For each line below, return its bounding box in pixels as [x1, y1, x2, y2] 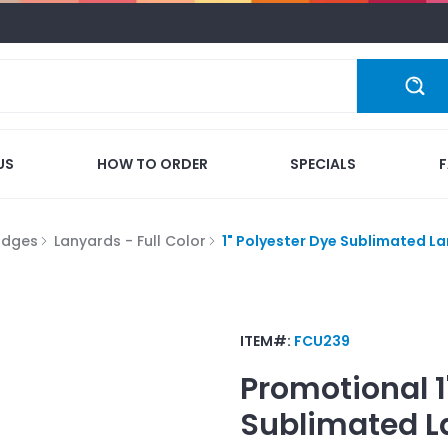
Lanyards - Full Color [54, 230, 206, 251]
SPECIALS [290, 153, 357, 174]
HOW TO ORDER [96, 153, 208, 174]
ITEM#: [240, 330, 294, 351]
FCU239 [294, 330, 350, 351]
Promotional [240, 367, 428, 410]
